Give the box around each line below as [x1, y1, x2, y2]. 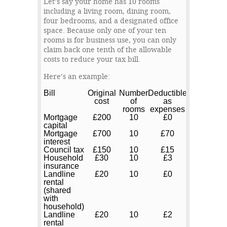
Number [119, 89, 148, 98]
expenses [150, 105, 185, 114]
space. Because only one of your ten [44, 26, 166, 35]
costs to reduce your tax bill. [44, 55, 140, 64]
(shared [44, 186, 71, 195]
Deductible [148, 89, 187, 98]
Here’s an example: [44, 72, 110, 82]
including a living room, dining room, [44, 7, 171, 16]
